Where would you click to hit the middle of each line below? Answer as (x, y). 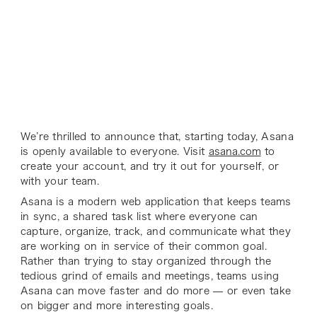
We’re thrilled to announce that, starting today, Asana (157, 136)
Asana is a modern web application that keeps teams (156, 201)
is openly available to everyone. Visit (114, 151)
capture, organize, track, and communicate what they (155, 231)
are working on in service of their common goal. (143, 246)
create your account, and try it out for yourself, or (150, 166)
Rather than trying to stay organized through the (146, 261)
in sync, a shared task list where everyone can (139, 216)
